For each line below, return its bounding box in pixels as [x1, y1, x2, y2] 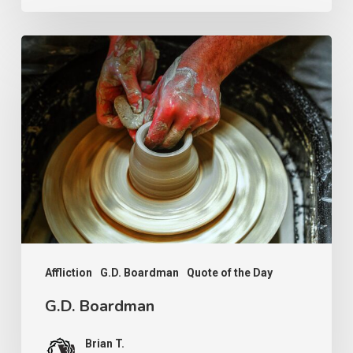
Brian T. [84, 337, 124, 351]
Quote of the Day [186, 266, 273, 280]
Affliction [44, 266, 92, 280]
